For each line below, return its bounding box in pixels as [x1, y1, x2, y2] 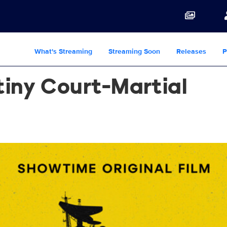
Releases [176, 47, 206, 56]
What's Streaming [34, 47, 92, 56]
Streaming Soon [108, 47, 160, 56]
